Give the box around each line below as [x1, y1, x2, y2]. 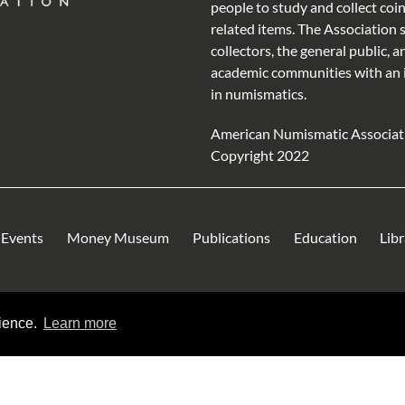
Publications [192, 229, 270, 247]
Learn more [42, 316, 117, 332]
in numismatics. [211, 84, 306, 102]
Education [293, 229, 357, 247]
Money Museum [66, 229, 169, 247]
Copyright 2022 [211, 146, 309, 165]
